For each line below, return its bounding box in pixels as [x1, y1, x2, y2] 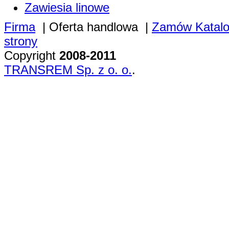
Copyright [4, 49, 59, 63]
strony [4, 34, 37, 49]
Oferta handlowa [49, 20, 138, 34]
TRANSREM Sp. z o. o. [4, 63, 132, 77]
